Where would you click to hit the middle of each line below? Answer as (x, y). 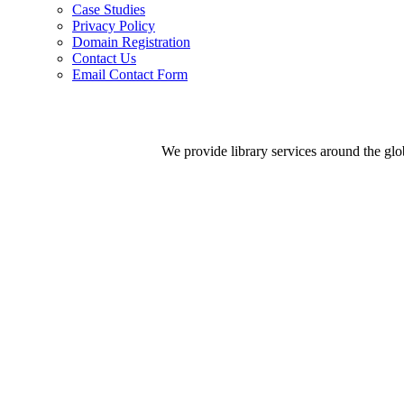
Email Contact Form (130, 74)
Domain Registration (131, 42)
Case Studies (109, 9)
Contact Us (104, 58)
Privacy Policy (114, 26)
